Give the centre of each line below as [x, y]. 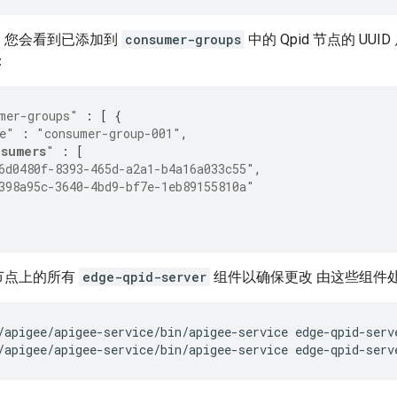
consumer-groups [183, 40]
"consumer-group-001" [109, 134]
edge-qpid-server [144, 277]
